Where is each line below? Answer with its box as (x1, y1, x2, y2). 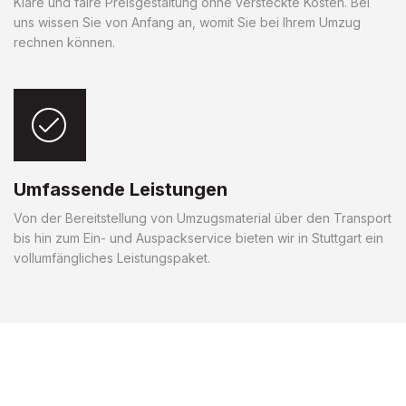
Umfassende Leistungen (14, 178, 227, 200)
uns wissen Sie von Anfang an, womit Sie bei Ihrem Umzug (14, 14, 361, 30)
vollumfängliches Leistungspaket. (14, 249, 210, 266)
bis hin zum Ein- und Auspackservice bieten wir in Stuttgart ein (14, 229, 383, 246)
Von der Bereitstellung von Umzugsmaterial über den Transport (14, 209, 391, 226)
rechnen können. (14, 34, 115, 50)
